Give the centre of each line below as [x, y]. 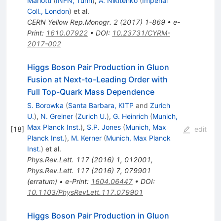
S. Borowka [45, 105]
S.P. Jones [104, 127]
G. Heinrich [130, 116]
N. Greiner [56, 116]
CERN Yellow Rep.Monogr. [69, 22]
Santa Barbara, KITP [101, 105]
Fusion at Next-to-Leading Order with [97, 79]
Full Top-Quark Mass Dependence [91, 92]
